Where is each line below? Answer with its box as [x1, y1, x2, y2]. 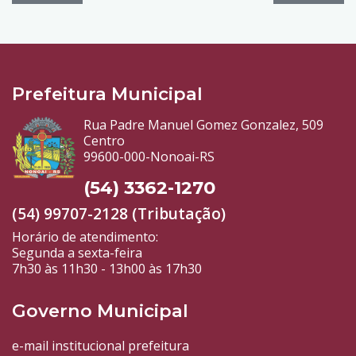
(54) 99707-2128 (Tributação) [12, 203, 226, 225]
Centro [83, 132, 125, 150]
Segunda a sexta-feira [12, 244, 142, 262]
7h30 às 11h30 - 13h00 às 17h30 [12, 260, 202, 278]
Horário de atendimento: [12, 228, 158, 246]
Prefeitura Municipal [12, 83, 203, 106]
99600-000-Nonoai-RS [83, 148, 215, 166]
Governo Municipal [12, 300, 188, 323]
